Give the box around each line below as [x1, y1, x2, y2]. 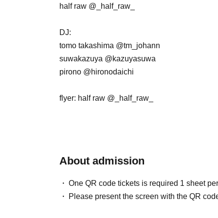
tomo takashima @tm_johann [59, 41, 160, 50]
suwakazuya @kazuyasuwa [59, 54, 156, 63]
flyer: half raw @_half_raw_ [59, 93, 155, 102]
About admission [59, 154, 145, 167]
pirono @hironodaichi [59, 67, 136, 76]
